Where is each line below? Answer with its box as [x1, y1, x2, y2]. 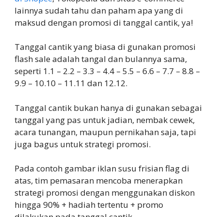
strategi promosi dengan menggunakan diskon [15, 187, 195, 199]
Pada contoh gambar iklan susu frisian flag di [15, 163, 189, 174]
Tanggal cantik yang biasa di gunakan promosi [15, 41, 196, 53]
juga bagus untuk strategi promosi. [15, 138, 151, 150]
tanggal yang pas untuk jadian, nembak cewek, [15, 114, 195, 125]
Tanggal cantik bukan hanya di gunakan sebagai [15, 102, 202, 113]
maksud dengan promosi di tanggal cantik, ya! [15, 16, 193, 28]
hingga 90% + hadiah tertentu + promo [15, 199, 163, 211]
